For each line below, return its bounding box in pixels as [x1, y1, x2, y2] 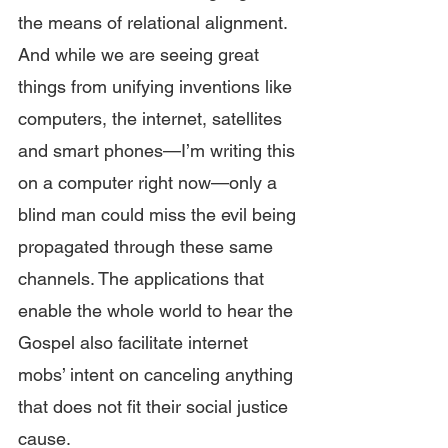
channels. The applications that [18, 268, 269, 289]
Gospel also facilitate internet [18, 332, 253, 353]
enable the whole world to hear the [18, 300, 298, 321]
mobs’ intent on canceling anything [18, 364, 298, 385]
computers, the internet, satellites [18, 108, 287, 129]
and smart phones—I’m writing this [18, 140, 300, 161]
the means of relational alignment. [18, 12, 292, 33]
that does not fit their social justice [18, 396, 293, 417]
